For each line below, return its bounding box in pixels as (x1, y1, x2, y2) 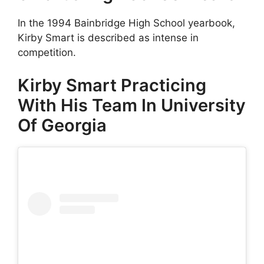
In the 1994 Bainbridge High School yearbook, (18, 17, 235, 29)
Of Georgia (18, 114, 107, 136)
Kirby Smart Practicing (18, 74, 206, 95)
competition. (18, 47, 76, 59)
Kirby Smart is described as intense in (18, 32, 199, 44)
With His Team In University (18, 94, 246, 115)
